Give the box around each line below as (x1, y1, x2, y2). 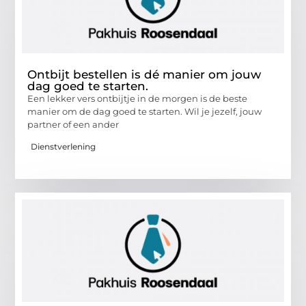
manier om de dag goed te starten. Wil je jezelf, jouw (27, 105, 262, 117)
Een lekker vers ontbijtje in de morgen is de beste (27, 92, 248, 104)
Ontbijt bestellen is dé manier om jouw (27, 67, 262, 81)
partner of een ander (27, 118, 120, 130)
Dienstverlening (31, 141, 96, 152)
